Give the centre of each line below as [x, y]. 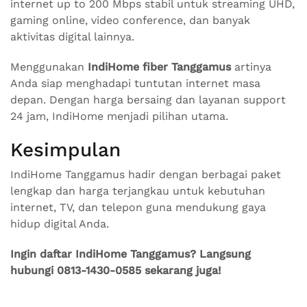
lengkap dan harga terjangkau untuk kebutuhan [138, 191]
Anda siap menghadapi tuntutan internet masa [135, 83]
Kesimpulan [65, 150]
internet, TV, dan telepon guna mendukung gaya [138, 207]
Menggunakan [49, 67]
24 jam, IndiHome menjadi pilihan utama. [119, 116]
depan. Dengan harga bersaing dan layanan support [148, 100]
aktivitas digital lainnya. [72, 37]
